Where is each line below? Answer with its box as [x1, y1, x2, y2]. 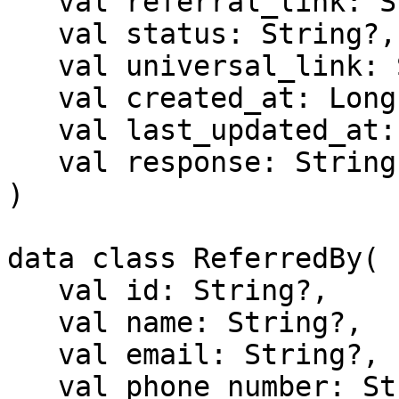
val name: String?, [7, 306, 58, 338]
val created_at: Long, [7, 82, 58, 114]
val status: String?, [7, 18, 58, 50]
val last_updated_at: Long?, [7, 114, 58, 146]
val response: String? [7, 146, 58, 178]
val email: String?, [7, 338, 58, 370]
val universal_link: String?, [7, 50, 58, 82]
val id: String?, [7, 274, 58, 306]
